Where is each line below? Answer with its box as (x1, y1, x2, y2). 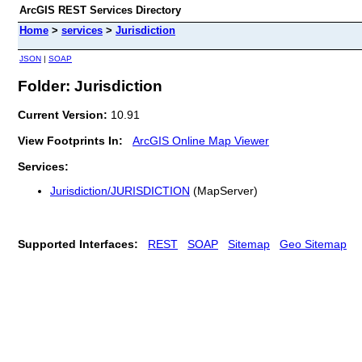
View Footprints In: (18, 133, 123, 147)
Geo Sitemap (280, 237, 347, 250)
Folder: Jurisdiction (18, 77, 162, 95)
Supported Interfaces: (18, 237, 138, 250)
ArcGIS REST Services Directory (19, 4, 181, 16)
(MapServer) (190, 184, 258, 198)
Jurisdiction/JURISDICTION (50, 184, 190, 198)
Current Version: (18, 107, 111, 121)
